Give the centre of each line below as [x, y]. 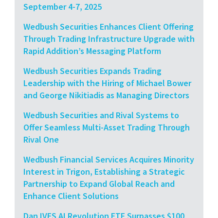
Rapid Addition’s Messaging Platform [92, 51]
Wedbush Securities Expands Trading [92, 71]
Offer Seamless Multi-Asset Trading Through [107, 127]
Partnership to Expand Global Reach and [99, 183]
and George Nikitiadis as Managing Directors [106, 95]
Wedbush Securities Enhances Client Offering [109, 26]
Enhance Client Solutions [71, 196]
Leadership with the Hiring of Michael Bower [107, 83]
